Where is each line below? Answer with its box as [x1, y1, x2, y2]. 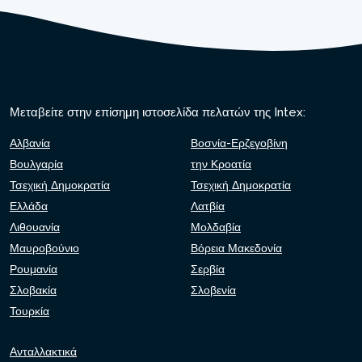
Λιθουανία [10, 221, 60, 234]
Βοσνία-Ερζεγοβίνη [191, 137, 288, 149]
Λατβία [191, 200, 225, 213]
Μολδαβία [191, 221, 241, 234]
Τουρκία [10, 305, 49, 318]
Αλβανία [10, 137, 50, 149]
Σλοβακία [10, 284, 57, 297]
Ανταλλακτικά [10, 345, 77, 358]
